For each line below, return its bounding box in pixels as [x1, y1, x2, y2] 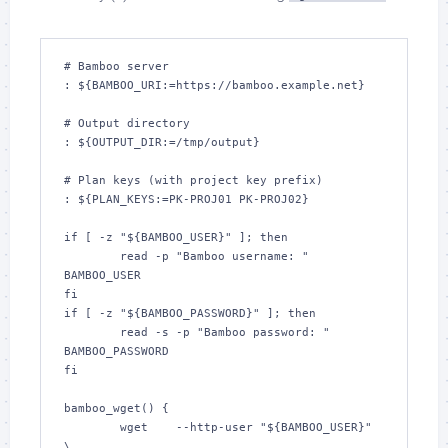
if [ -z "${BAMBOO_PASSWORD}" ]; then [64, 307, 316, 320]
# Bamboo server [64, 60, 169, 73]
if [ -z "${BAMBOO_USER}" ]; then [64, 231, 288, 244]
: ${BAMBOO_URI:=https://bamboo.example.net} [64, 79, 365, 92]
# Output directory [64, 117, 190, 130]
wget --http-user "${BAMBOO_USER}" [64, 421, 120, 434]
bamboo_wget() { [64, 402, 169, 415]
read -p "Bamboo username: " [64, 250, 120, 263]
